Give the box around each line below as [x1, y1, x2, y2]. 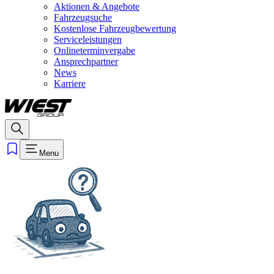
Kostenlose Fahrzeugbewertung [54, 23, 176, 34]
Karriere [54, 78, 86, 89]
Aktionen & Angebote [54, 1, 139, 12]
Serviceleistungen [54, 34, 122, 45]
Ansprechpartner [54, 56, 118, 67]
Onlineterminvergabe [54, 45, 135, 56]
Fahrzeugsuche [54, 12, 112, 23]
